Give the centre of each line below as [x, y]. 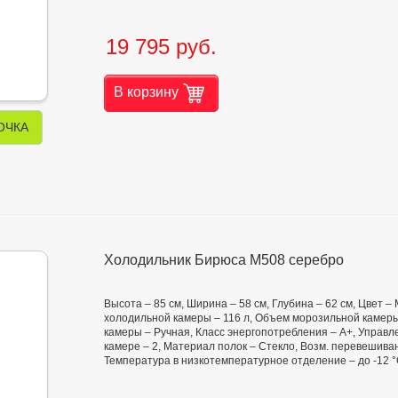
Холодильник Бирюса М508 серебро [224, 260]
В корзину [146, 92]
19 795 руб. [161, 46]
